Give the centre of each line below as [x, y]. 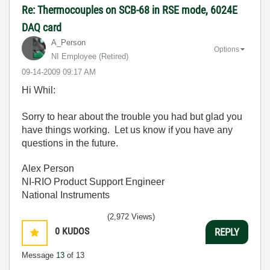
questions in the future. [70, 143]
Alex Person [48, 168]
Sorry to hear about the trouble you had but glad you [132, 117]
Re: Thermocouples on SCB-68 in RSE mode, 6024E [130, 10]
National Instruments [66, 195]
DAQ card [42, 27]
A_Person [68, 42]
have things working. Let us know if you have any [127, 130]
